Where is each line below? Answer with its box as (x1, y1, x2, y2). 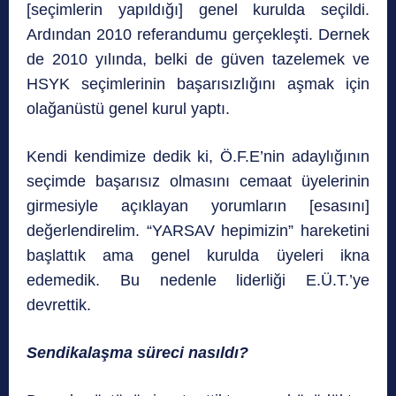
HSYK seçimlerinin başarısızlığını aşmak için (27, 75, 369, 94)
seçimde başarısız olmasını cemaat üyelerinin (27, 172, 369, 191)
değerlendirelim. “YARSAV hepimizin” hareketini (27, 222, 369, 240)
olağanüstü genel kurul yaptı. (27, 100, 230, 118)
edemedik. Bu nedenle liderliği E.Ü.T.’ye (27, 271, 369, 290)
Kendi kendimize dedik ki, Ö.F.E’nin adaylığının (27, 148, 369, 166)
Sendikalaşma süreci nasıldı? (27, 344, 248, 362)
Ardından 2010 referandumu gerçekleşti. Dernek (27, 26, 369, 44)
